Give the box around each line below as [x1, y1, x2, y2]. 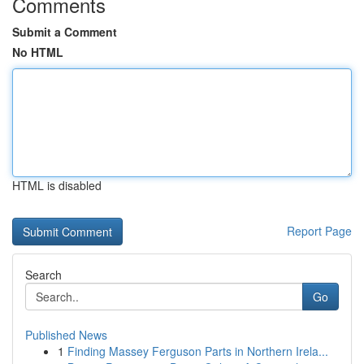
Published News [25, 327, 107, 343]
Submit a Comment [12, 24, 117, 40]
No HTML [12, 44, 63, 60]
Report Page [287, 223, 352, 239]
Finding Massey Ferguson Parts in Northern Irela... [67, 343, 328, 359]
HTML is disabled [12, 177, 102, 193]
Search [25, 266, 62, 283]
